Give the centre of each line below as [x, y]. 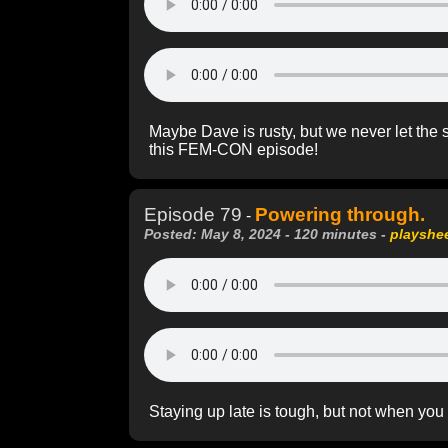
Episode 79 [193, 214]
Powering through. [340, 214]
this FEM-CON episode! [233, 149]
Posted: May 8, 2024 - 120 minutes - [267, 233]
